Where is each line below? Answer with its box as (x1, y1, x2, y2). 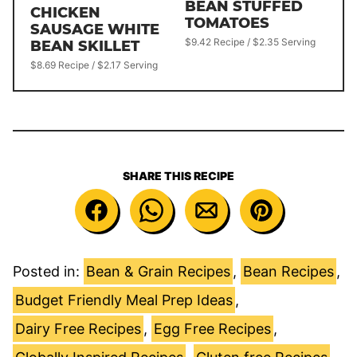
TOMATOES (185, 14, 269, 32)
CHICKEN (30, 3, 100, 22)
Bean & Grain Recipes (86, 262, 230, 280)
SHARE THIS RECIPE (123, 168, 234, 182)
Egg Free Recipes (154, 320, 271, 337)
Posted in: (13, 262, 84, 280)
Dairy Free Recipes (15, 320, 141, 337)
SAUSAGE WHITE (30, 20, 159, 38)
